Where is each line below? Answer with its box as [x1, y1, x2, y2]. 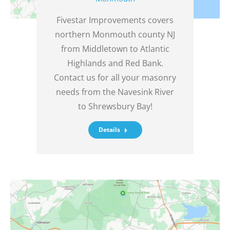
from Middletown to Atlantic [61, 43, 169, 54]
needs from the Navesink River [56, 86, 174, 98]
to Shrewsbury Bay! [78, 100, 152, 112]
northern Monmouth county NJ [55, 28, 175, 40]
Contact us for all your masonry [54, 71, 176, 83]
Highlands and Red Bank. [67, 57, 163, 69]
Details [98, 125, 120, 134]
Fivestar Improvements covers [56, 14, 174, 26]
